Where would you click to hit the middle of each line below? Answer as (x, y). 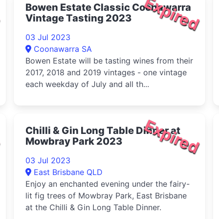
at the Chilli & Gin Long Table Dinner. (93, 207)
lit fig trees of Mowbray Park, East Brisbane (106, 196)
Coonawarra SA (63, 49)
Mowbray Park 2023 (74, 141)
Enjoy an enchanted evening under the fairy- (108, 184)
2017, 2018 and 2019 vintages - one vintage (106, 72)
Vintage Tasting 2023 (78, 18)
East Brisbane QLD (68, 172)
